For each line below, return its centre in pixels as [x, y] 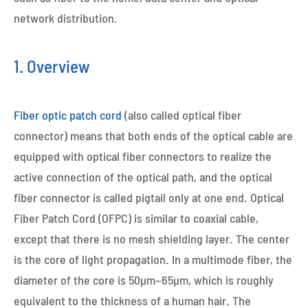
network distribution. [66, 18]
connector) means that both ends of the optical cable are [153, 135]
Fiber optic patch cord [68, 115]
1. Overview [52, 66]
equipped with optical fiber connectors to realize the [143, 156]
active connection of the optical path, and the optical [143, 177]
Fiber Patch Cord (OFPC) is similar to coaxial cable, [136, 218]
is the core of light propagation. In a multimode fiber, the [153, 259]
